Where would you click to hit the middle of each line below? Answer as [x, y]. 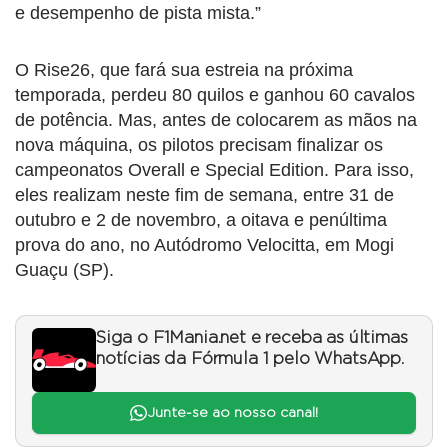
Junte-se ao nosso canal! [232, 412]
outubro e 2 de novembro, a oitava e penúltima [201, 219]
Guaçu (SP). [64, 269]
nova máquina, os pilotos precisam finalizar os [199, 144]
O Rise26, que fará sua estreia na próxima [184, 69]
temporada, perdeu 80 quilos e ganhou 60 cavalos [215, 94]
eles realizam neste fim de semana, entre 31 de [204, 194]
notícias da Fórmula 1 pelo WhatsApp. [250, 358]
